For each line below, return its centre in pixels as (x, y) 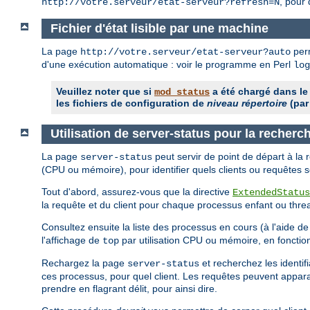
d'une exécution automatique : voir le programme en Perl (167, 64)
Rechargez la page (84, 263)
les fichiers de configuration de (131, 103)
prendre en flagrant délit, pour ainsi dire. (129, 289)
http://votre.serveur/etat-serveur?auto (185, 52)
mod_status (182, 92)
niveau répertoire (247, 103)
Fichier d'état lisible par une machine (161, 29)
